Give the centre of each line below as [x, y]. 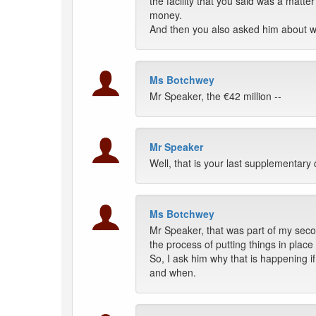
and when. [173, 273]
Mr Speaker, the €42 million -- [215, 96]
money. [166, 15]
